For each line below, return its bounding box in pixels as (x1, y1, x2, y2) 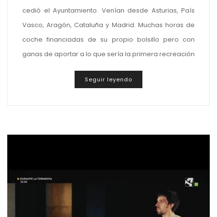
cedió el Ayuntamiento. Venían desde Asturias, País (22, 5, 195, 15)
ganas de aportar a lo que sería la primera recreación (22, 49, 195, 59)
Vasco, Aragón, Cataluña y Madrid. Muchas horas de (22, 20, 195, 30)
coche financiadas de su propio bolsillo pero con (22, 34, 195, 44)
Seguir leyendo (85, 76, 132, 84)
